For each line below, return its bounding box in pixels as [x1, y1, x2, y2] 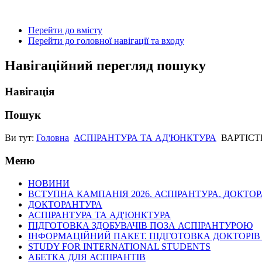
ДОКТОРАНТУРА [28, 199, 102, 209]
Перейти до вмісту [28, 25, 102, 35]
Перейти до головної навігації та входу [28, 35, 184, 46]
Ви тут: [5, 133, 36, 143]
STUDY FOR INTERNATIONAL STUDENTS [28, 241, 211, 251]
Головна [36, 133, 69, 143]
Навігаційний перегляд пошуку [5, 57, 206, 73]
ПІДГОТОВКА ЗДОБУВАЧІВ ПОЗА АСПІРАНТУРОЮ [28, 220, 253, 230]
